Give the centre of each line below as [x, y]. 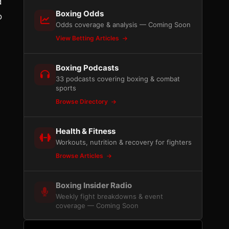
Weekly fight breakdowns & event [109, 196]
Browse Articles [80, 156]
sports [66, 88]
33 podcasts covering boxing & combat [118, 79]
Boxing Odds [80, 14]
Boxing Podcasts [87, 68]
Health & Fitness [86, 131]
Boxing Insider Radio [94, 185]
